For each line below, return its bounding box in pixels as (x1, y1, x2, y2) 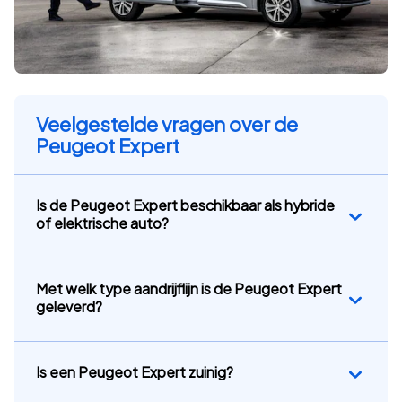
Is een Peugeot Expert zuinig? (36, 363, 233, 382)
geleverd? (36, 297, 102, 317)
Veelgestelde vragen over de (36, 111, 298, 137)
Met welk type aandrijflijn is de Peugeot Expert (36, 279, 342, 299)
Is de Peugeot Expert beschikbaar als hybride (36, 196, 335, 215)
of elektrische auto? (36, 214, 169, 233)
